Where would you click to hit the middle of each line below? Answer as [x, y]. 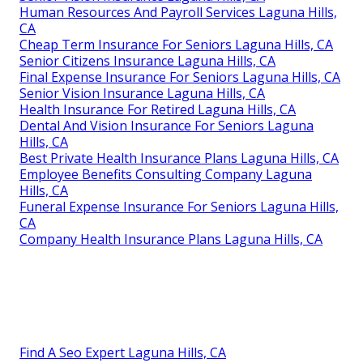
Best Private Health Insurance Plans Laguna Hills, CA [179, 158]
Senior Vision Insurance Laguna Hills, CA [142, 93]
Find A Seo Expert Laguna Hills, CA [123, 352]
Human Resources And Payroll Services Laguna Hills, [178, 12]
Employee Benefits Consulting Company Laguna [166, 174]
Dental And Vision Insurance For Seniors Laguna [167, 125]
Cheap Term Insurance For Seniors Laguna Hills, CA [176, 44]
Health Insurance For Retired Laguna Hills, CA [158, 109]
